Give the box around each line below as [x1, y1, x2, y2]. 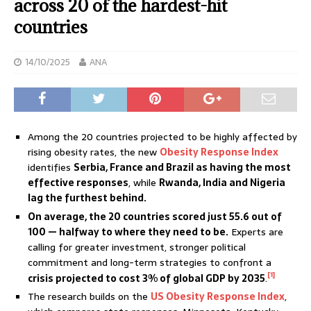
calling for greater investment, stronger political [28, 239, 246, 255]
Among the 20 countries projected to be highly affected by [28, 128, 297, 144]
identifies [28, 159, 74, 175]
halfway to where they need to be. [57, 224, 228, 239]
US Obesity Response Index [151, 289, 285, 305]
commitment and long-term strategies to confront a [28, 254, 271, 270]
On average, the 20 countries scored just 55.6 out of [28, 208, 282, 224]
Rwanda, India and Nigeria [159, 174, 287, 190]
